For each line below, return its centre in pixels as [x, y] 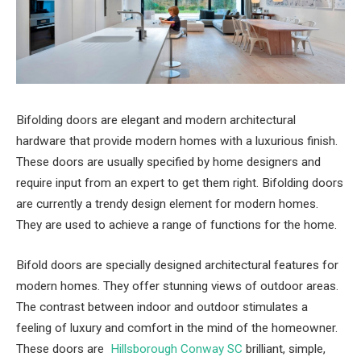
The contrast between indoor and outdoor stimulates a [162, 307]
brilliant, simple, [284, 349]
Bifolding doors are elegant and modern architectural [156, 120]
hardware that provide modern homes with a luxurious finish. [177, 141]
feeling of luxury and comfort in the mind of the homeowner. [177, 328]
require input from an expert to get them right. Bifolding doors [180, 183]
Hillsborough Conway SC [176, 349]
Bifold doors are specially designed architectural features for [177, 265]
